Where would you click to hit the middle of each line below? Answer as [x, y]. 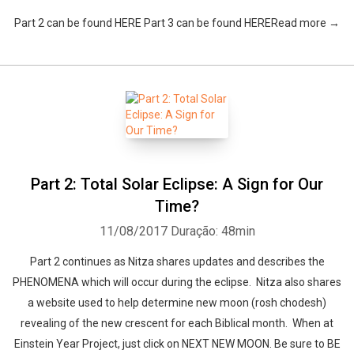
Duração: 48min [213, 231]
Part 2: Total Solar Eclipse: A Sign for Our [177, 184]
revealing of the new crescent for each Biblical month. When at [177, 323]
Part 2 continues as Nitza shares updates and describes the [177, 262]
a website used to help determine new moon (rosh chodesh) [177, 303]
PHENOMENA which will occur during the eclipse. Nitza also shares [177, 282]
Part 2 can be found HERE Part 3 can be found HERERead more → [177, 23]
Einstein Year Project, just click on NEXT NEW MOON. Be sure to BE [177, 344]
